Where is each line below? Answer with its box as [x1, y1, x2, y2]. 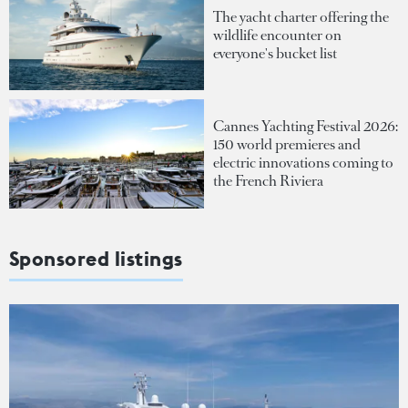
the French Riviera [213, 170, 323, 190]
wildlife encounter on [213, 25, 342, 45]
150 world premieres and [213, 134, 361, 154]
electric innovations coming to [213, 152, 393, 172]
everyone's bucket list [213, 43, 337, 63]
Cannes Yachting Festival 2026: [213, 116, 398, 136]
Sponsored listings [9, 246, 183, 272]
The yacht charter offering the [213, 6, 389, 26]
